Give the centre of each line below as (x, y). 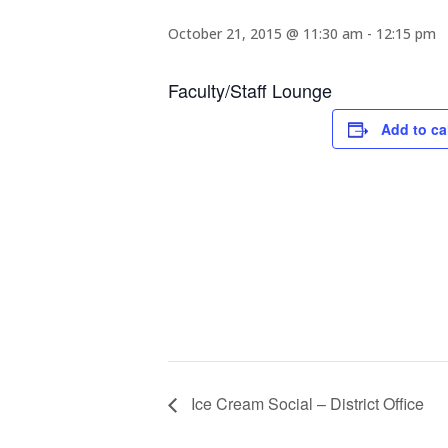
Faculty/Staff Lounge (250, 89)
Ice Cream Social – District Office (305, 403)
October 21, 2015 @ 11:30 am (265, 33)
